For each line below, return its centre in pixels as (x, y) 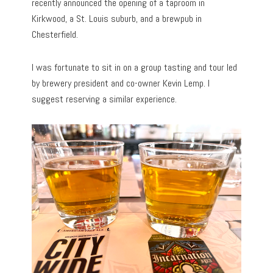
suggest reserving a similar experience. (105, 99)
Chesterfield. (55, 34)
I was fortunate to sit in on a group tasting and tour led (135, 67)
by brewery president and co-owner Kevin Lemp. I (121, 83)
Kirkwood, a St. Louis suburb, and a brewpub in (117, 18)
